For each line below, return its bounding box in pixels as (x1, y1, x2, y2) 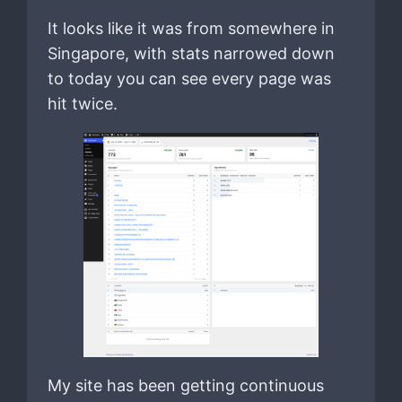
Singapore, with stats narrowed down (47, 44, 335, 64)
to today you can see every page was (47, 69, 331, 89)
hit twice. (47, 94, 118, 114)
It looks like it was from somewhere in (47, 19, 335, 39)
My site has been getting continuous (47, 375, 324, 395)
